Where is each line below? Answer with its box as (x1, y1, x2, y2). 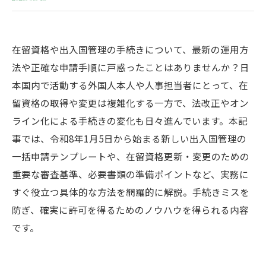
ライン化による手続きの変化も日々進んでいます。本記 (12, 114, 248, 127)
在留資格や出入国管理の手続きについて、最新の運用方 (12, 43, 249, 56)
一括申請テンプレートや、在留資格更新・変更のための (12, 150, 249, 163)
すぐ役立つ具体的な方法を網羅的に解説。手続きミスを (12, 185, 249, 198)
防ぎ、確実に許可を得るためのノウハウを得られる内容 (12, 203, 249, 216)
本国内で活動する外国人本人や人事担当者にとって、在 (12, 78, 248, 91)
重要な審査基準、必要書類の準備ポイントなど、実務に (12, 167, 249, 180)
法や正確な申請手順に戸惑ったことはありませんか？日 (12, 61, 249, 74)
